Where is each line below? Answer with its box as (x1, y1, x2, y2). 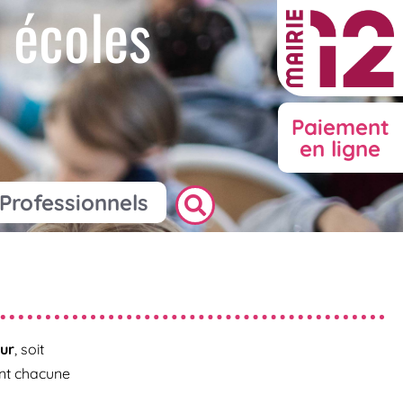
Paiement (291, 113, 390, 141)
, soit (13, 340, 44, 359)
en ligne (300, 135, 381, 163)
